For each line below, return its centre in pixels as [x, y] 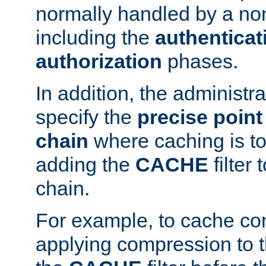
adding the [85, 164]
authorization [99, 61]
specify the [86, 117]
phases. [200, 61]
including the [95, 37]
